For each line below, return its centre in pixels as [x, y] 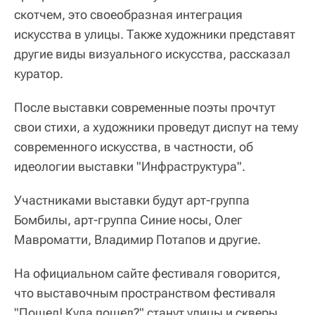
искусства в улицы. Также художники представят [155, 34]
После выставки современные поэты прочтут [145, 107]
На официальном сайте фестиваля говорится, [147, 273]
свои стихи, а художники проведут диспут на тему [156, 127]
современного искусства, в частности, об [134, 147]
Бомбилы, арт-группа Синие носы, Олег [128, 220]
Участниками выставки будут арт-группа [132, 200]
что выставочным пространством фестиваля [145, 293]
